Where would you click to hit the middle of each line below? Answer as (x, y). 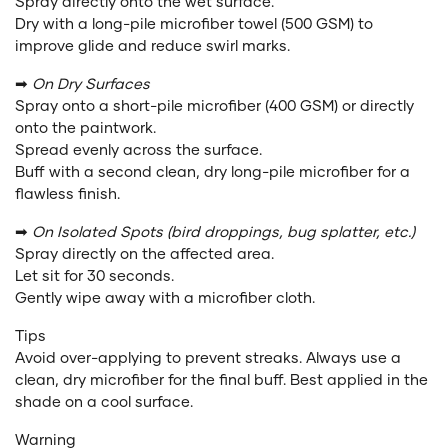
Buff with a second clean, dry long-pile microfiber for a (212, 170)
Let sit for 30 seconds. (94, 274)
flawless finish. (67, 192)
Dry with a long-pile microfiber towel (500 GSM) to (194, 22)
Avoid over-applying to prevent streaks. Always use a (208, 356)
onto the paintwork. (85, 126)
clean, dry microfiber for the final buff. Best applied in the (221, 378)
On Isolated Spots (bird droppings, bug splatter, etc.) (223, 230)
